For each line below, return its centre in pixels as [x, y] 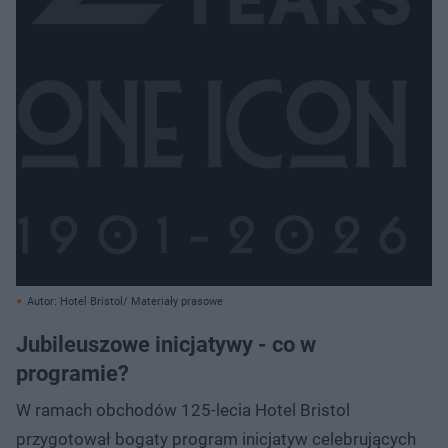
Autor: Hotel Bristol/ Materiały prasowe [125, 301]
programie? [72, 373]
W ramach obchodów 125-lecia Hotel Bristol [183, 409]
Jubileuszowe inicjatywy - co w [166, 344]
